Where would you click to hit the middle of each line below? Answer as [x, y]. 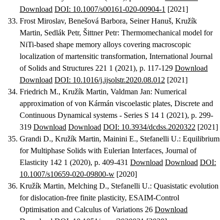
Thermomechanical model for [167, 33]
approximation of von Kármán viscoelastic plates [95, 104]
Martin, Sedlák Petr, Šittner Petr [69, 33]
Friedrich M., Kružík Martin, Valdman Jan [85, 92]
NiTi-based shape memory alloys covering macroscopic [105, 45]
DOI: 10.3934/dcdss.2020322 [149, 127]
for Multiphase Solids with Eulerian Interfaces [91, 151]
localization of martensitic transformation [82, 56]
